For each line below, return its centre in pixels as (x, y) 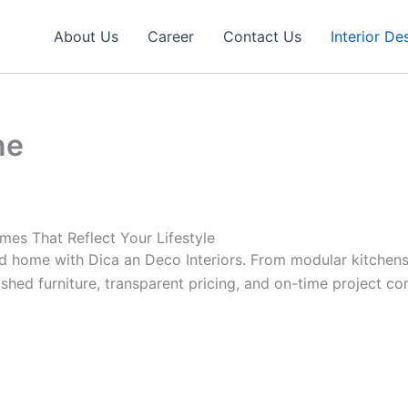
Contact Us (262, 36)
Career (171, 36)
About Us (86, 36)
